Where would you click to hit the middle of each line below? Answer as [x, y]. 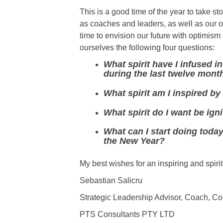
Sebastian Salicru [111, 181]
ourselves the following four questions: [147, 48]
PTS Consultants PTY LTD [127, 215]
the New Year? [134, 141]
